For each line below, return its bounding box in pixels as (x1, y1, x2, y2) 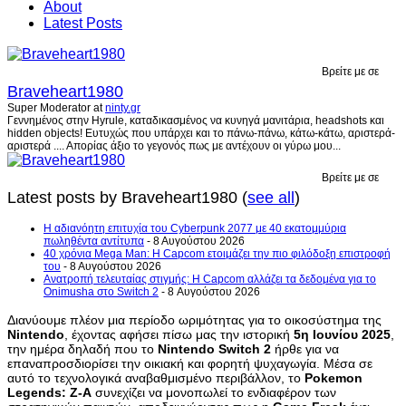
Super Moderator (7, 101, 91, 114)
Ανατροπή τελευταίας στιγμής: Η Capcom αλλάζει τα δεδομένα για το (43, 272, 376, 285)
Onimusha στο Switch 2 (43, 285, 159, 298)
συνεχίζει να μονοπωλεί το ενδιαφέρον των (92, 384, 336, 400)
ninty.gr (105, 101, 140, 114)
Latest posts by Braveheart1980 (7, 188, 242, 207)
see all (247, 188, 295, 207)
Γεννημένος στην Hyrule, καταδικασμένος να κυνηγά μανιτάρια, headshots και (7, 113, 384, 127)
